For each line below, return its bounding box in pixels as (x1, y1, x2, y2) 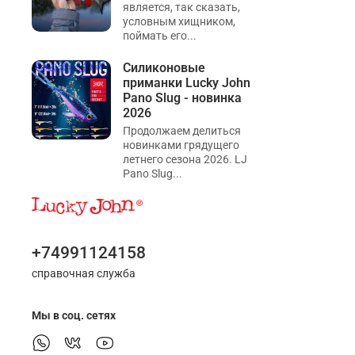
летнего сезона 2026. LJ (123, 153, 247, 167)
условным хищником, (123, 15, 235, 29)
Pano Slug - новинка (123, 90, 242, 106)
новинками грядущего (123, 139, 239, 153)
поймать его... (123, 29, 197, 44)
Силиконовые (123, 60, 205, 76)
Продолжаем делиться (123, 124, 241, 139)
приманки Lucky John (123, 75, 250, 91)
